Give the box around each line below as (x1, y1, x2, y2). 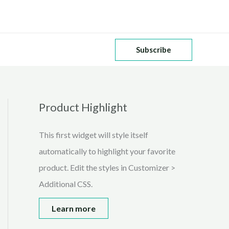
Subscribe (136, 44, 171, 54)
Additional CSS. (39, 179, 93, 189)
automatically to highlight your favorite (39, 146, 175, 156)
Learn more (52, 203, 96, 213)
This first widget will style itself (39, 130, 148, 140)
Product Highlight (39, 100, 127, 114)
